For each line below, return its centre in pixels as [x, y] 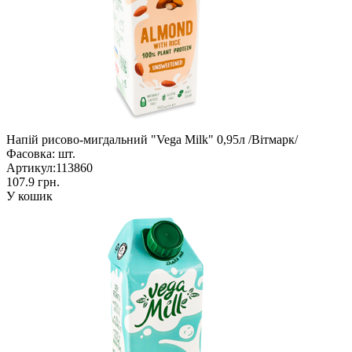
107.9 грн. [33, 181]
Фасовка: [31, 153]
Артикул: [31, 167]
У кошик [29, 196]
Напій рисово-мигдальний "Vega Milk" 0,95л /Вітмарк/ [152, 139]
